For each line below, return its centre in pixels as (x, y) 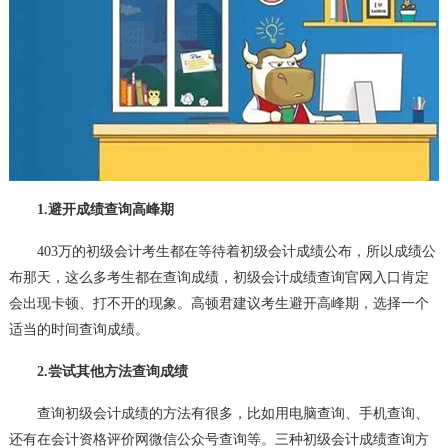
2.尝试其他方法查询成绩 (98, 372)
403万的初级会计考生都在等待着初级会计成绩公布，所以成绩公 (222, 252)
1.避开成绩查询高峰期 (91, 210)
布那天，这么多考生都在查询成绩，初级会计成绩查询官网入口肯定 (218, 278)
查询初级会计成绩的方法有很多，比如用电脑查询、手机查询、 (218, 414)
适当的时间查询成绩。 (78, 330)
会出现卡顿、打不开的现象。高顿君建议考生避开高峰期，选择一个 (218, 304)
